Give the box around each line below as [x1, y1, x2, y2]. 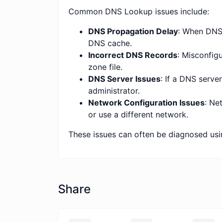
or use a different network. [88, 109, 188, 119]
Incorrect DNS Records [88, 50, 177, 60]
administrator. [88, 85, 140, 96]
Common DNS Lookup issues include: [68, 6, 209, 16]
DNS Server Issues [88, 73, 161, 84]
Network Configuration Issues [88, 97, 205, 108]
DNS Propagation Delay [88, 26, 178, 36]
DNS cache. [88, 38, 132, 48]
